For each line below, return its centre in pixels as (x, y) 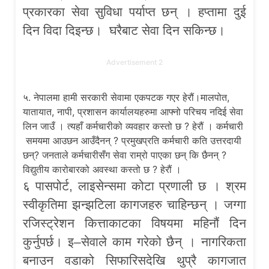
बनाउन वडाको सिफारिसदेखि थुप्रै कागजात (134, 261)
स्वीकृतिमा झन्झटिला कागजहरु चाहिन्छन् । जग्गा (134, 205)
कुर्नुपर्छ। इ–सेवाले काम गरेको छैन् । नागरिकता (134, 242)
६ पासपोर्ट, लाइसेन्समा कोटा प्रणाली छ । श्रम (134, 186)
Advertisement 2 (134, 62)
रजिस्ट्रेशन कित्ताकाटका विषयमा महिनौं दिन (134, 223)
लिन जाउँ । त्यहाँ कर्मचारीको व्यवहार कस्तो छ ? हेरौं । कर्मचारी (133, 126)
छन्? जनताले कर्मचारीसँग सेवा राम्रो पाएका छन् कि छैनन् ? (125, 155)
